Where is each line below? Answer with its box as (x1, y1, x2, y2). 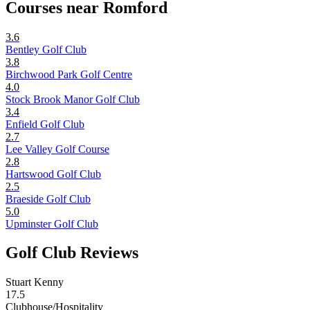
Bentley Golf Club (6, 43, 86, 55)
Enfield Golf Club (6, 118, 84, 130)
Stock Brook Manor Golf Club (6, 93, 140, 105)
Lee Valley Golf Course (6, 143, 109, 155)
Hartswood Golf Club (6, 167, 101, 180)
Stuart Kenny (6, 276, 64, 289)
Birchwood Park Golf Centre (6, 68, 132, 80)
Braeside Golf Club (6, 192, 91, 205)
